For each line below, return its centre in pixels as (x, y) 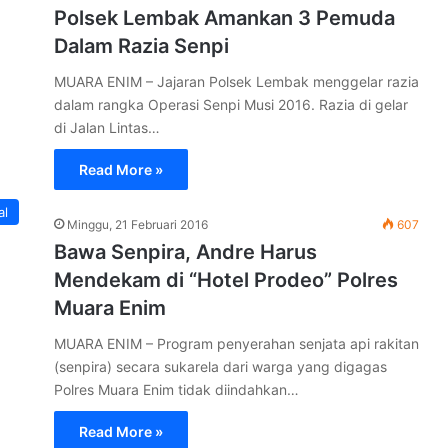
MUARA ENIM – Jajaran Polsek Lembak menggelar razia (236, 81)
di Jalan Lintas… (107, 127)
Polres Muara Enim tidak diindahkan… (176, 389)
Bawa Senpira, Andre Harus (185, 252)
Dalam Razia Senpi (141, 46)
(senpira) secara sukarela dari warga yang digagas (220, 366)
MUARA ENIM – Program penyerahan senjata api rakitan (236, 343)
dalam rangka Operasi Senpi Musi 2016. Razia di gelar (231, 104)
